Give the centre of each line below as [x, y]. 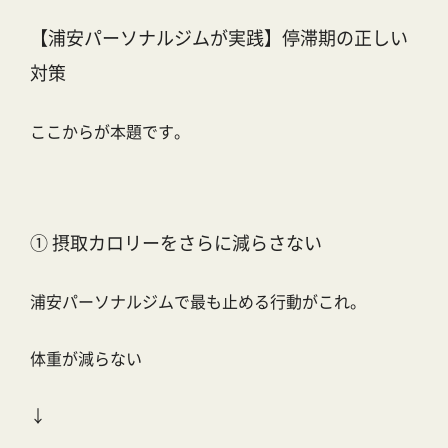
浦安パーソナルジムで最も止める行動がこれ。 [198, 301]
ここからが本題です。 [110, 131]
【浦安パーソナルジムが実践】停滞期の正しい [219, 37]
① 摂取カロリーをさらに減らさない [176, 242]
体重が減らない [86, 358]
